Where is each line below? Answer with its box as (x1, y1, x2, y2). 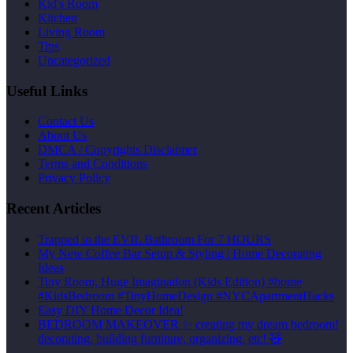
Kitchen (38, 10, 77, 24)
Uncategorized (38, 53, 110, 67)
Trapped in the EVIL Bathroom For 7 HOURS (38, 232, 271, 246)
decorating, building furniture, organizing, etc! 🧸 (38, 331, 282, 345)
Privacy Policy (38, 171, 110, 185)
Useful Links (6, 82, 87, 99)
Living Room (38, 24, 105, 39)
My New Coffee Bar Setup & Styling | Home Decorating (38, 246, 321, 260)
